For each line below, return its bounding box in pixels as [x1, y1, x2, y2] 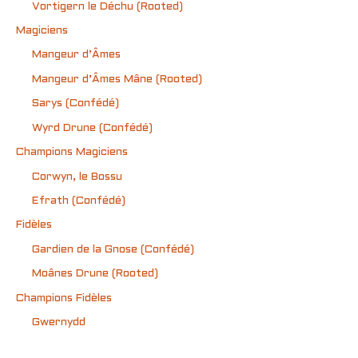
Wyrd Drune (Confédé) [32, 122, 153, 133]
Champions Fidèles [16, 292, 112, 304]
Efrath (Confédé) [32, 195, 125, 206]
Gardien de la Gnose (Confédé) [32, 244, 194, 255]
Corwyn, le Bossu [32, 171, 122, 182]
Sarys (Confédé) [32, 98, 119, 109]
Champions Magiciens [16, 147, 128, 158]
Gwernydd [32, 316, 86, 328]
